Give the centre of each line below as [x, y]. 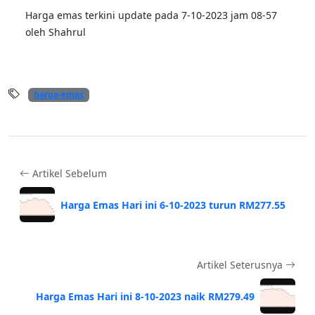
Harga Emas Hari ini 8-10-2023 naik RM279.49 [145, 296]
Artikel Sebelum [68, 174]
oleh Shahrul [56, 32]
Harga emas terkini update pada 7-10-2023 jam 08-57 [151, 15]
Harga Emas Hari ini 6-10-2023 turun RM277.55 [173, 205]
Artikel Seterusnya [241, 265]
